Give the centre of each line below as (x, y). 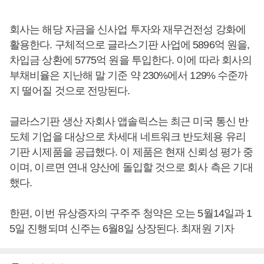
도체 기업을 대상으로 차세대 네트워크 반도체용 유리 (128, 137)
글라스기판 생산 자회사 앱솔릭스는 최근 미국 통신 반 (129, 121)
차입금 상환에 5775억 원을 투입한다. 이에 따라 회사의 (131, 60)
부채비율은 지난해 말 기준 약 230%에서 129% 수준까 (129, 75)
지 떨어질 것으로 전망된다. (70, 91)
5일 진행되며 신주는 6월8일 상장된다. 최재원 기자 (122, 229)
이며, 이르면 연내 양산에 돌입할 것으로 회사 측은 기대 (131, 167)
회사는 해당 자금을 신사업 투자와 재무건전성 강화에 (128, 29)
